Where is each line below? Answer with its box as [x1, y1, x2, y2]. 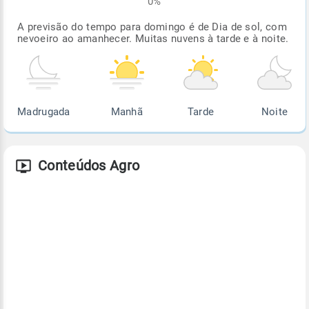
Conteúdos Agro [38, 157, 140, 175]
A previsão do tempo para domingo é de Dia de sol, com [17, 21, 287, 34]
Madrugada [17, 106, 70, 119]
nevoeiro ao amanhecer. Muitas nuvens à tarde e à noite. [17, 32, 289, 46]
